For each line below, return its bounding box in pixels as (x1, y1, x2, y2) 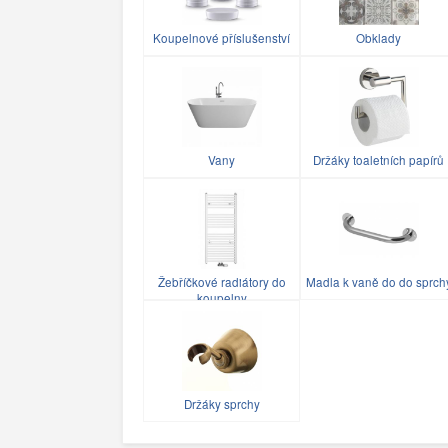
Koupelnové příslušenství (153, 29, 290, 46)
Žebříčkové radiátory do (157, 273, 286, 290)
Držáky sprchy (183, 395, 260, 412)
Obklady (356, 29, 401, 46)
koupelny (196, 289, 247, 306)
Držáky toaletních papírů (313, 151, 444, 168)
